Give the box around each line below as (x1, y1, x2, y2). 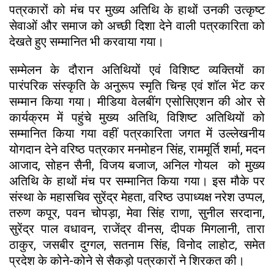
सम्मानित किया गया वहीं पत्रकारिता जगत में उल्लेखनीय (9, 125, 265, 141)
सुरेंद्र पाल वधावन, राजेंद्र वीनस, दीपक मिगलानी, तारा (9, 221, 265, 236)
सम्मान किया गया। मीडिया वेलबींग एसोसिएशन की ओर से (9, 94, 265, 109)
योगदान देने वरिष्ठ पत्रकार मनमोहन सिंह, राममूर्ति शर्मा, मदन (9, 141, 265, 157)
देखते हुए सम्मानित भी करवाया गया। (9, 34, 164, 49)
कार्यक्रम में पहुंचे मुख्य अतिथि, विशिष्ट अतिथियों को (9, 109, 265, 125)
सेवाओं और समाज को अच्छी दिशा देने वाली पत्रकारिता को (9, 18, 265, 33)
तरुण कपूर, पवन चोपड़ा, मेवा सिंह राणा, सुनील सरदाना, (9, 205, 265, 220)
